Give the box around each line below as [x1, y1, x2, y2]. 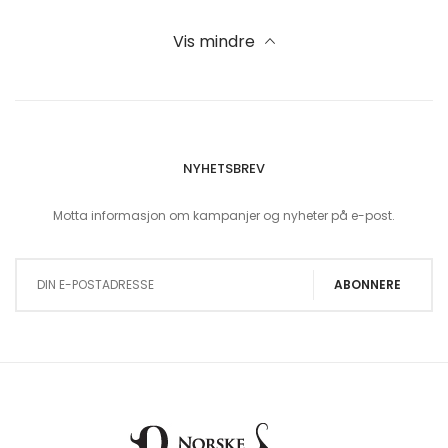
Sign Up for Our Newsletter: [223, 223, 387, 241]
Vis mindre [173, 29, 255, 53]
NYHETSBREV [183, 158, 265, 178]
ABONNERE [334, 275, 401, 293]
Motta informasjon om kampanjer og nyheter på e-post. [53, 206, 395, 224]
